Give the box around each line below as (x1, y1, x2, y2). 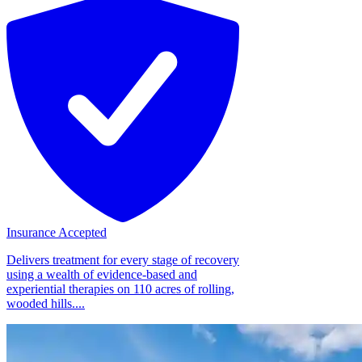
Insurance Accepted (6, 225, 107, 239)
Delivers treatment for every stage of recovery (6, 252, 239, 267)
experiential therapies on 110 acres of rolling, (6, 281, 234, 296)
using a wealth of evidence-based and (6, 267, 197, 281)
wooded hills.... (6, 296, 85, 310)
